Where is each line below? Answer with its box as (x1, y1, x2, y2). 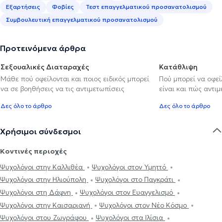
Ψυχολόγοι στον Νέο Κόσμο (99, 200, 189, 210)
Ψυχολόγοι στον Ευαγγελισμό (80, 188, 175, 197)
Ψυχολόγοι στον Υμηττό (92, 162, 168, 171)
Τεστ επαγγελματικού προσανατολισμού (86, 2, 207, 10)
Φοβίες (52, 2, 74, 10)
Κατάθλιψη (159, 62, 198, 71)
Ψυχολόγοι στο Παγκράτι (95, 175, 175, 184)
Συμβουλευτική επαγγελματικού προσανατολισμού (6, 15, 158, 23)
